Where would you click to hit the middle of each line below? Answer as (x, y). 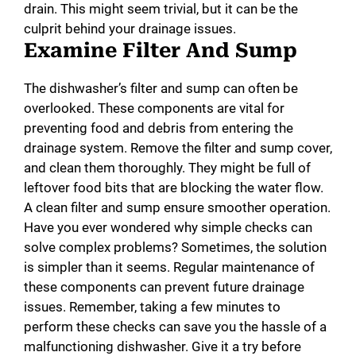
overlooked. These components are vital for (154, 108)
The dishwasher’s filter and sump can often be (161, 89)
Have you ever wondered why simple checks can (168, 228)
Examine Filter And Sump (161, 51)
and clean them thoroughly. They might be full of (167, 168)
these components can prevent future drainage (164, 287)
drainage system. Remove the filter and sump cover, (178, 148)
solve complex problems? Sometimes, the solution (175, 248)
